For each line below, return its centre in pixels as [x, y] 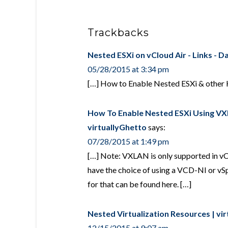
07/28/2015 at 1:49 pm [128, 141]
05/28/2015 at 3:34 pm [128, 69]
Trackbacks [118, 33]
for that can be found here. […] [139, 184]
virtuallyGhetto [117, 127]
